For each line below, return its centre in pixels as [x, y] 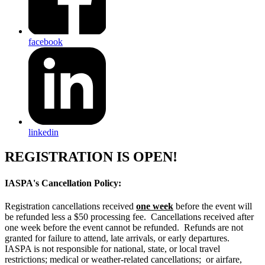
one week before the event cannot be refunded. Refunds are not [124, 227]
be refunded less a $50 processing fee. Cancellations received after [129, 217]
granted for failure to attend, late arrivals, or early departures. [118, 238]
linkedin [43, 132]
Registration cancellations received [70, 206]
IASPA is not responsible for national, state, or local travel [112, 249]
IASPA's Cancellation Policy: [63, 183]
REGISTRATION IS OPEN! [91, 157]
